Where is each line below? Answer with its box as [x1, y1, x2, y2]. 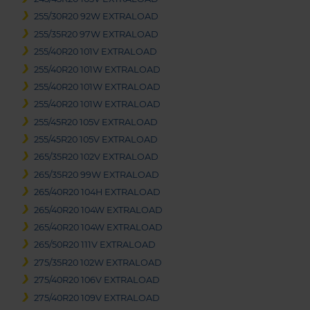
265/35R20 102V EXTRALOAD [34, 152, 159, 163]
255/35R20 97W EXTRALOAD [34, 28, 159, 39]
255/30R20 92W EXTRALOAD [34, 11, 159, 22]
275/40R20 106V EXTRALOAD [34, 275, 161, 286]
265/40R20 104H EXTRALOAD [34, 187, 161, 198]
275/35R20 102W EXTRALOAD [34, 257, 163, 268]
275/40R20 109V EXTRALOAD [34, 292, 161, 303]
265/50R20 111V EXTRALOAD [34, 239, 156, 250]
